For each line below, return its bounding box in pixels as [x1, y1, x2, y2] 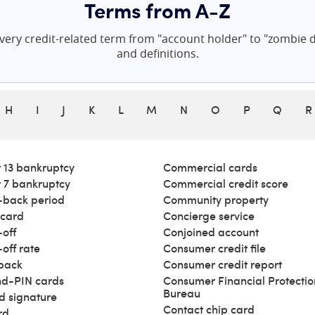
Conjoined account [163, 224, 259, 240]
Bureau [163, 285, 200, 301]
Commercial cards [163, 160, 257, 175]
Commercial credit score [163, 176, 288, 191]
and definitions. [116, 46, 199, 61]
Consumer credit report [163, 257, 282, 272]
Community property [163, 192, 269, 207]
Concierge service [163, 208, 255, 224]
